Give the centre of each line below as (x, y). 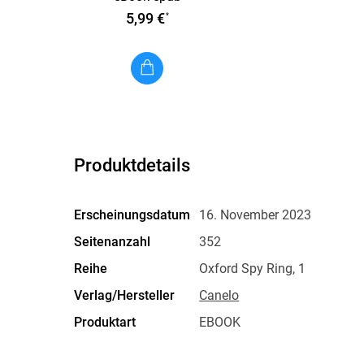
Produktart (105, 322)
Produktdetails (132, 166)
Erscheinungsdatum (132, 214)
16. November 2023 (256, 214)
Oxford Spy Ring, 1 (253, 268)
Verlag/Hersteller (125, 295)
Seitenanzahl (113, 241)
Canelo (219, 295)
